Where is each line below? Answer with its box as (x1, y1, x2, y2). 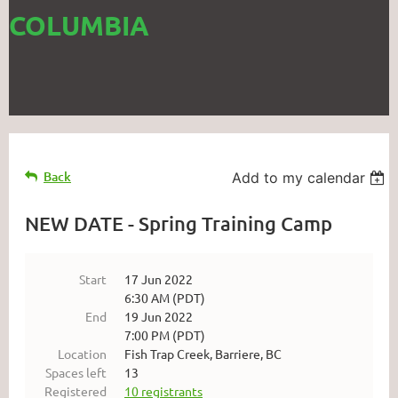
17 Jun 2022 (124, 271, 193, 287)
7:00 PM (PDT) (124, 327, 205, 343)
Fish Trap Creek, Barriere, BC (124, 346, 282, 362)
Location (58, 346, 107, 362)
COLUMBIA (9, 9, 149, 42)
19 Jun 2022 (124, 308, 193, 324)
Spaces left (45, 364, 107, 380)
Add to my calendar (232, 169, 366, 187)
